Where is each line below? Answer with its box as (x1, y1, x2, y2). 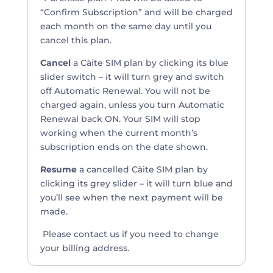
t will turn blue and (148, 178, 233, 189)
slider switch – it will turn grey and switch (40, 71, 224, 82)
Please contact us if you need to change (40, 229, 219, 239)
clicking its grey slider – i (40, 178, 149, 189)
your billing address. (40, 243, 129, 253)
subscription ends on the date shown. (40, 141, 208, 152)
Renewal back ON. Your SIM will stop (40, 113, 200, 124)
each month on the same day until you (40, 21, 211, 32)
